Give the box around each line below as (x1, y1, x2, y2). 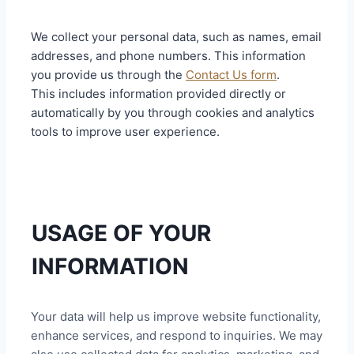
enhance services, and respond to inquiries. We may (31, 327, 323, 343)
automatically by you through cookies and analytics (31, 105, 315, 121)
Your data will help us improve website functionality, (31, 308, 322, 324)
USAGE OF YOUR (32, 219, 211, 247)
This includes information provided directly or (31, 86, 287, 102)
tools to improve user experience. (31, 124, 220, 140)
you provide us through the (31, 67, 186, 83)
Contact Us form (186, 67, 277, 83)
